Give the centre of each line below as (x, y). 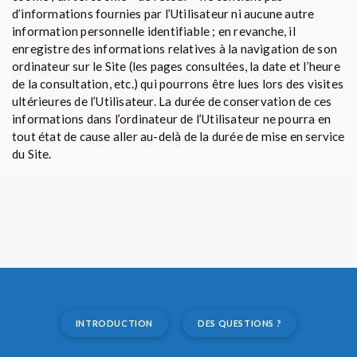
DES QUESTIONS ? (240, 323)
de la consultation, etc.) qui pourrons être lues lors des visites (178, 84)
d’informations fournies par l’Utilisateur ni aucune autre (163, 14)
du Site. (32, 154)
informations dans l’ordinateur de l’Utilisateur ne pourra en (172, 119)
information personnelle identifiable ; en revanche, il (154, 31)
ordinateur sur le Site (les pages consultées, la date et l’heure (176, 66)
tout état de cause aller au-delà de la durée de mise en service (178, 136)
